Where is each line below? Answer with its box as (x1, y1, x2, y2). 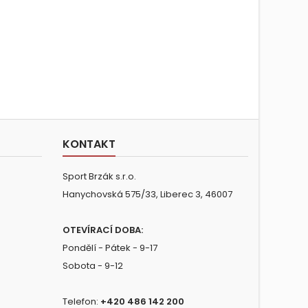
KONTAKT (63, 136, 115, 153)
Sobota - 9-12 (63, 259, 123, 273)
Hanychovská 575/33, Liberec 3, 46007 (63, 188, 232, 201)
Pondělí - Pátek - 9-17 (63, 241, 157, 255)
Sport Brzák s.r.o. (63, 170, 136, 184)
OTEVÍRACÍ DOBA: (63, 223, 143, 237)
